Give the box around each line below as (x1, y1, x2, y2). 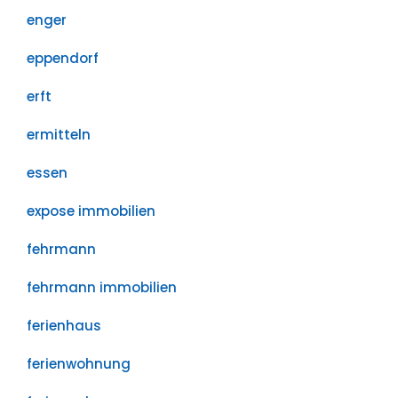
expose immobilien (27, 202, 155, 220)
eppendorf (27, 49, 99, 68)
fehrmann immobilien (27, 278, 177, 297)
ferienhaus (27, 316, 101, 335)
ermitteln (27, 125, 91, 144)
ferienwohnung (27, 354, 131, 373)
